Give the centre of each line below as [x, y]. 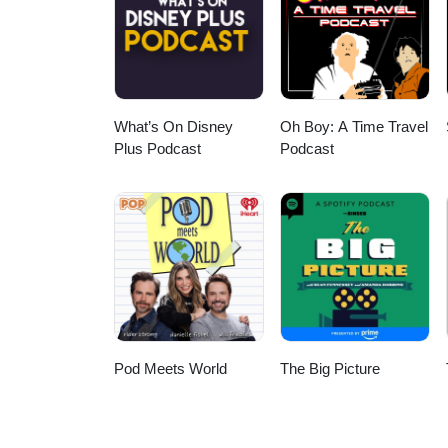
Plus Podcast [157, 149]
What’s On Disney [173, 127]
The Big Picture [330, 369]
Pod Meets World [170, 369]
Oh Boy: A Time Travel [354, 127]
